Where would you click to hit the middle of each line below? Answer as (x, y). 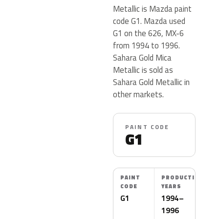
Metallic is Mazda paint (152, 9)
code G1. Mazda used (149, 21)
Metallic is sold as (143, 70)
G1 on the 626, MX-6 (148, 33)
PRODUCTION (183, 177)
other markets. (138, 94)
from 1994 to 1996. (146, 45)
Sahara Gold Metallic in (151, 82)
